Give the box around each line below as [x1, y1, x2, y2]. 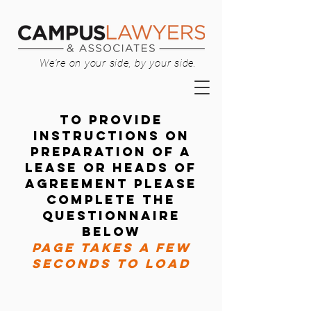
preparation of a [31, 144, 192, 160]
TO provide [59, 112, 163, 128]
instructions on [33, 128, 190, 144]
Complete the [47, 192, 176, 208]
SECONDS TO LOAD [31, 255, 191, 271]
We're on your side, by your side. [40, 57, 196, 69]
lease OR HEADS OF [25, 160, 197, 176]
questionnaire [42, 208, 180, 224]
